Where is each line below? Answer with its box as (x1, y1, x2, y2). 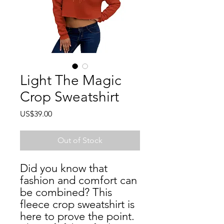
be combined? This (20, 185, 112, 199)
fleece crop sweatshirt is (20, 197, 134, 211)
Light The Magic (20, 72, 121, 88)
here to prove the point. (20, 209, 134, 223)
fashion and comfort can (20, 173, 137, 187)
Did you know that (20, 161, 107, 175)
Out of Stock (57, 135, 102, 145)
